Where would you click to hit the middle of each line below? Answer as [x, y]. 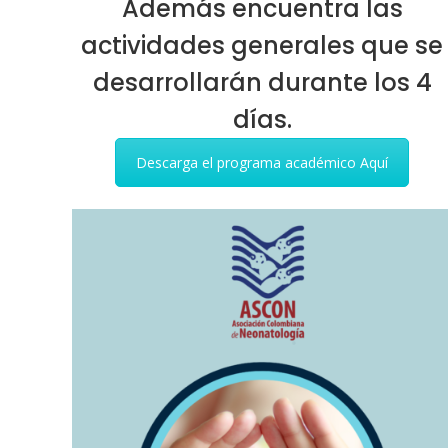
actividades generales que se [262, 45]
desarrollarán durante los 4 [262, 82]
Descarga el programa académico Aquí [262, 162]
